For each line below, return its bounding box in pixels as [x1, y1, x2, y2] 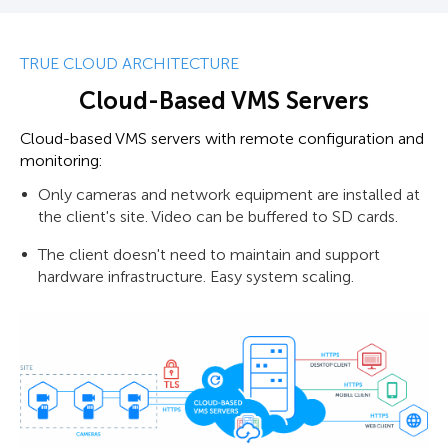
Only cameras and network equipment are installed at [38, 184, 420, 204]
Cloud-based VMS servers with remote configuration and [20, 128, 424, 148]
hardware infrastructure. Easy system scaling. [38, 266, 354, 286]
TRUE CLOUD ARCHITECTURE [20, 53, 239, 73]
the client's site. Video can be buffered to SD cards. [38, 206, 398, 226]
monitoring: [20, 150, 102, 170]
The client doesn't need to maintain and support [38, 244, 380, 264]
